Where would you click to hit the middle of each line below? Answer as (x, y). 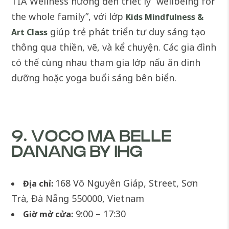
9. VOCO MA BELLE (91, 137)
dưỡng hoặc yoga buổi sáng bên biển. (94, 78)
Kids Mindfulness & (165, 17)
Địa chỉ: (38, 184)
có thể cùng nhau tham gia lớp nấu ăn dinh (106, 63)
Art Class (30, 32)
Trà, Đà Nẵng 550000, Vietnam (78, 199)
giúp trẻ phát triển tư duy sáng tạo (127, 32)
